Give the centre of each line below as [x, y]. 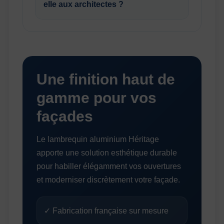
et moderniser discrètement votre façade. [108, 180]
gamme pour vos [97, 98]
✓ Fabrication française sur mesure [106, 211]
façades [65, 116]
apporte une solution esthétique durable [107, 153]
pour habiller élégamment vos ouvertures [109, 166]
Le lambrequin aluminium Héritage [98, 139]
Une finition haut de [106, 79]
